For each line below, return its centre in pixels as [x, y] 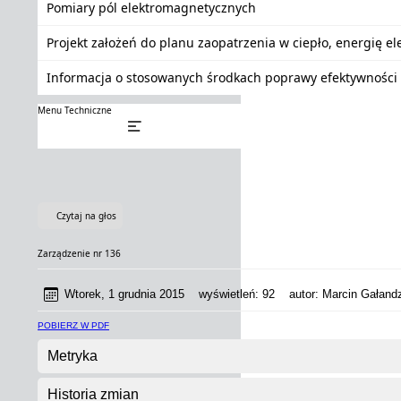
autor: [299, 294]
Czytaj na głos [86, 216]
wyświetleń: [223, 294]
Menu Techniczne [75, 110]
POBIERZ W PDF [73, 325]
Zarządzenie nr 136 [79, 253]
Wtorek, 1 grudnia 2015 [124, 294]
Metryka [73, 356]
